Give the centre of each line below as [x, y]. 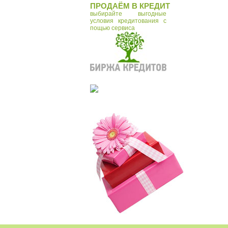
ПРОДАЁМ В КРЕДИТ [130, 6]
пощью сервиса [112, 28]
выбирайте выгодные [128, 14]
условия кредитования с [128, 21]
